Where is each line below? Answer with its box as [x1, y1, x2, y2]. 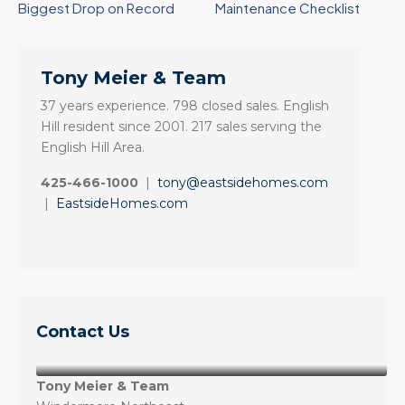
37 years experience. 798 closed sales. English [41, 98, 329, 114]
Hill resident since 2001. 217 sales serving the [41, 118, 322, 135]
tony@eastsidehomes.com [157, 174, 328, 191]
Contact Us [36, 322, 129, 342]
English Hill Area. [41, 139, 145, 155]
